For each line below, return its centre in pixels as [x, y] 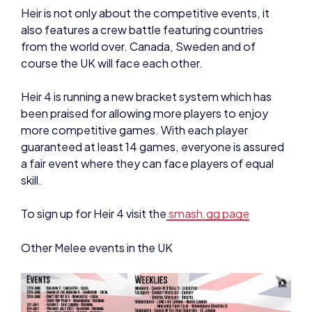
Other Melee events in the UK [97, 247]
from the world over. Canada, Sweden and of [138, 46]
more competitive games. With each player [134, 130]
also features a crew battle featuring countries [142, 29]
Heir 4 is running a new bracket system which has [146, 96]
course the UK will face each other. [112, 63]
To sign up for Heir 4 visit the [94, 214]
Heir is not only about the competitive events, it [145, 13]
